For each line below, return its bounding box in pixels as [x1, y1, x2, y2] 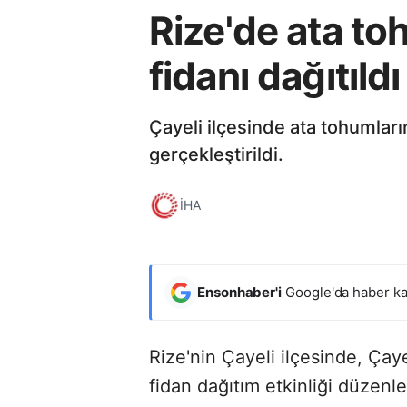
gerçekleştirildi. [149, 143, 283, 165]
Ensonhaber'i [197, 283, 283, 301]
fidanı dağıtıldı [149, 52, 401, 99]
